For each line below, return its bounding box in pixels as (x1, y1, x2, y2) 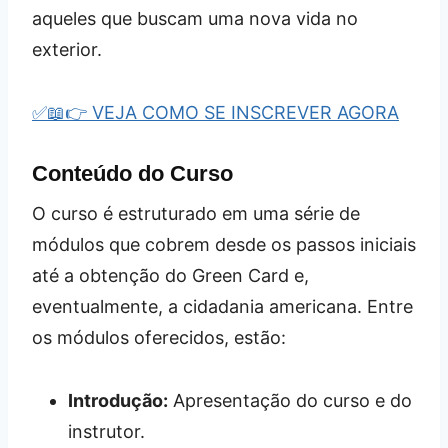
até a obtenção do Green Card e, (32, 265, 309, 287)
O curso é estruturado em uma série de (32, 203, 360, 225)
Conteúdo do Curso (32, 161, 233, 187)
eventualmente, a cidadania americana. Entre (32, 296, 413, 318)
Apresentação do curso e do (168, 390, 412, 412)
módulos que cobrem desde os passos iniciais (32, 234, 416, 256)
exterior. (32, 39, 102, 61)
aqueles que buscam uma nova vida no (32, 8, 358, 30)
